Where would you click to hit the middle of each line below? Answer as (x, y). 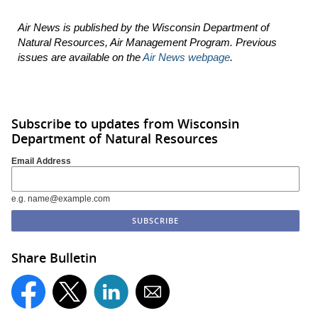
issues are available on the (80, 57)
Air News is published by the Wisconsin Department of (143, 27)
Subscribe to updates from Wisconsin (125, 124)
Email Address (41, 161)
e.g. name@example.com (61, 198)
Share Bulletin (54, 257)
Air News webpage (186, 57)
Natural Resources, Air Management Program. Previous (147, 42)
